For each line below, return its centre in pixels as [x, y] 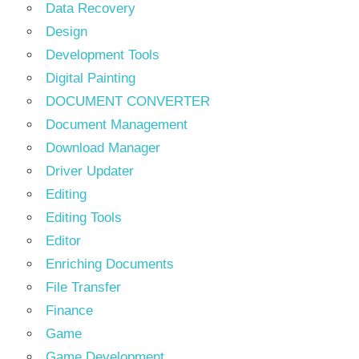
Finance [69, 310]
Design [67, 31]
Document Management [117, 124]
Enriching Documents [110, 264]
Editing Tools [84, 217]
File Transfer [83, 287]
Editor [63, 240]
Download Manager [103, 147]
